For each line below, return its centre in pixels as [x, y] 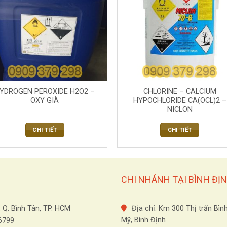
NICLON [180, 110]
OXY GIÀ [45, 101]
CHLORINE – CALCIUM [180, 92]
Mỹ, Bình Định [143, 220]
